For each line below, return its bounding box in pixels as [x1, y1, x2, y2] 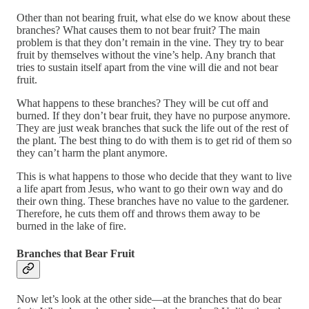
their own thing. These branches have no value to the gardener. [17, 195, 289, 208]
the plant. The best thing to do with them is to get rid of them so [17, 134, 292, 147]
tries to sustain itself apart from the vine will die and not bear [17, 61, 278, 74]
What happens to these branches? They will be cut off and [17, 97, 268, 110]
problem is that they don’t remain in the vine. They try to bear [17, 37, 283, 49]
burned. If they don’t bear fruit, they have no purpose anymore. [17, 110, 290, 122]
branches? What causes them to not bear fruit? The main [17, 24, 260, 37]
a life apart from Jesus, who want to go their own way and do [17, 183, 283, 195]
